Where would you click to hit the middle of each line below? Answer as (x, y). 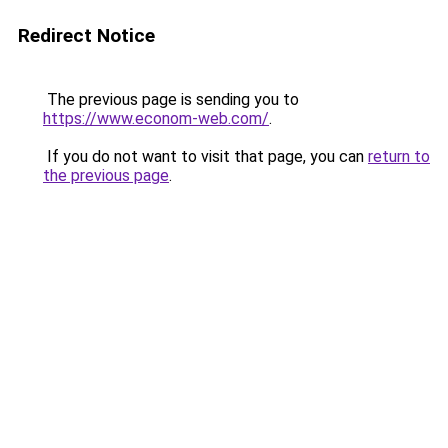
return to (399, 156)
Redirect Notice (86, 35)
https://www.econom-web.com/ (156, 118)
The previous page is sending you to (171, 99)
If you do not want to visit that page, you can (205, 156)
